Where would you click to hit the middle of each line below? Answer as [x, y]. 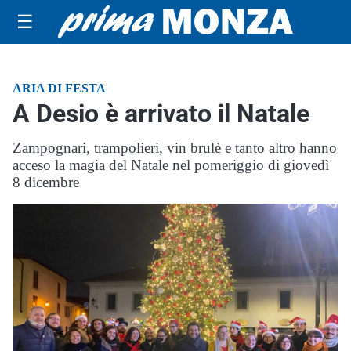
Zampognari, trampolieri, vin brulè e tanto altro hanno [175, 148]
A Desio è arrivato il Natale [161, 114]
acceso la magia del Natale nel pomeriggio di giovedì [171, 165]
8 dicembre [46, 182]
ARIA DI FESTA [59, 88]
